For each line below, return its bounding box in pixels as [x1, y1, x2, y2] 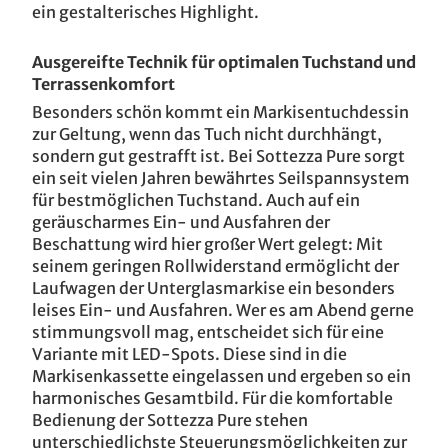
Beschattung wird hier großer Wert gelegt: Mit [32, 234, 383, 254]
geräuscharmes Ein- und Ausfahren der [32, 212, 330, 232]
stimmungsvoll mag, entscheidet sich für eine [32, 322, 384, 342]
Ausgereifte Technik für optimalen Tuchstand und [32, 52, 416, 72]
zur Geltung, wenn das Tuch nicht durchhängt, [32, 124, 382, 144]
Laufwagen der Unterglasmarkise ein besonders [32, 278, 395, 298]
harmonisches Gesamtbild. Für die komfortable [32, 388, 393, 408]
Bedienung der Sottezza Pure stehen [32, 410, 308, 430]
